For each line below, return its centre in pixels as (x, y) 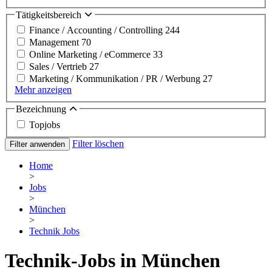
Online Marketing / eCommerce (91, 55)
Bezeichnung (42, 109)
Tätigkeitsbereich (50, 15)
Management (55, 42)
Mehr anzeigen (43, 90)
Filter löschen (98, 143)
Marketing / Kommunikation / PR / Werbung (116, 79)
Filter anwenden (37, 144)
